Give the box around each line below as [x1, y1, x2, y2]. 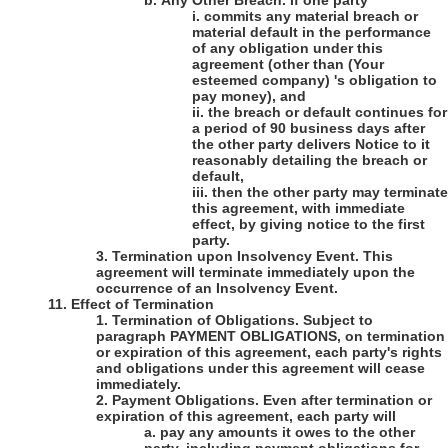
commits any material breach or [204, 8, 418, 25]
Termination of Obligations [112, 312, 295, 329]
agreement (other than [192, 56, 348, 73]
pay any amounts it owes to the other [160, 424, 415, 441]
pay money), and [192, 88, 306, 105]
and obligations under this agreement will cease [96, 360, 425, 377]
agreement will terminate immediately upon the [96, 264, 415, 281]
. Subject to [295, 312, 373, 329]
